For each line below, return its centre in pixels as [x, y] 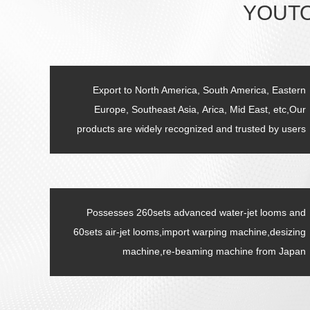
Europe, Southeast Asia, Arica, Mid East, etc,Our [200, 109]
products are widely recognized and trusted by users [191, 129]
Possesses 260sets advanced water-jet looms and [196, 212]
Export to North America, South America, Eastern [199, 90]
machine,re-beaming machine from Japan [214, 251]
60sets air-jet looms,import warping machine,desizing [190, 232]
